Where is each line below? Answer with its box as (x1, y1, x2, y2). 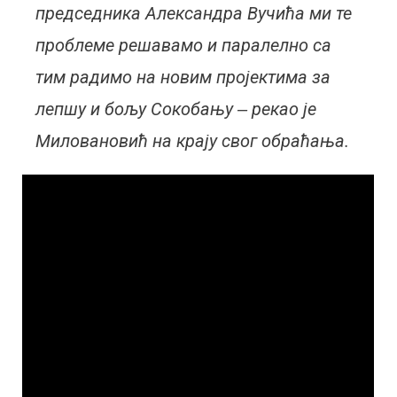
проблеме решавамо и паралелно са (35, 35, 332, 56)
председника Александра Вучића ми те (35, 3, 353, 24)
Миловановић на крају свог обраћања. (35, 130, 350, 152)
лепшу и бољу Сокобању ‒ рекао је (35, 98, 317, 120)
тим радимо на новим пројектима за (35, 66, 331, 88)
